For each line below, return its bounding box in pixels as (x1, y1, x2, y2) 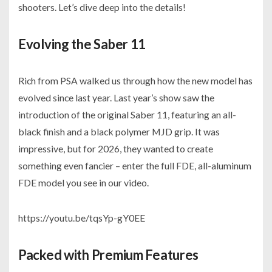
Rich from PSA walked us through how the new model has (18, 75, 253, 87)
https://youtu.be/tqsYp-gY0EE (18, 212, 145, 224)
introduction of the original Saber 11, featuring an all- (18, 109, 236, 121)
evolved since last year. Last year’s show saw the (18, 92, 214, 104)
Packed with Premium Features (18, 246, 199, 263)
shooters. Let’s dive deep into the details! (18, 1, 186, 13)
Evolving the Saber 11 (18, 36, 146, 53)
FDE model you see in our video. (18, 177, 149, 189)
